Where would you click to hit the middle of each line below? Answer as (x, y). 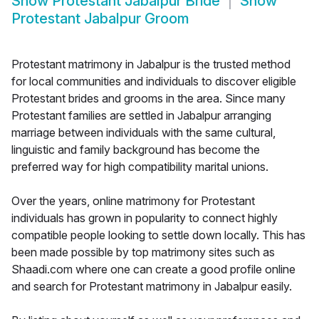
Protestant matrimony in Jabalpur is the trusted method (151, 64)
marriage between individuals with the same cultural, (143, 133)
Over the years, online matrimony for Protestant (133, 201)
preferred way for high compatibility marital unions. (140, 167)
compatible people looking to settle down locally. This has (158, 235)
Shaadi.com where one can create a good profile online (153, 270)
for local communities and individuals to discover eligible (154, 82)
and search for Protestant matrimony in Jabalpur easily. (152, 287)
